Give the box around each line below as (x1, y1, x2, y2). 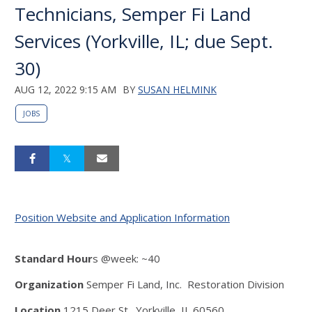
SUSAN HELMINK (138, 83, 217, 96)
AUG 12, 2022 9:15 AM (15, 83, 116, 96)
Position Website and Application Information (15, 210, 230, 224)
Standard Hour (15, 251, 93, 265)
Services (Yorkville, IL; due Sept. (15, 29, 273, 54)
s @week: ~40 (93, 251, 160, 265)
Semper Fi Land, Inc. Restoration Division (86, 277, 284, 291)
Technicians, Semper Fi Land (15, 1, 251, 26)
